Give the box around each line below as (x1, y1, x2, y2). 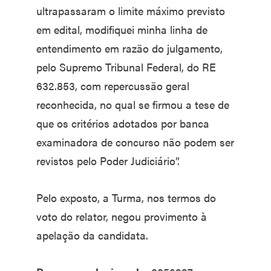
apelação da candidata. (36, 227, 148, 243)
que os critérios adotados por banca (36, 115, 209, 131)
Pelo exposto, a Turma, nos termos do (36, 189, 216, 205)
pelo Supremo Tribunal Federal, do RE (36, 59, 216, 74)
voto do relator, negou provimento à (36, 208, 207, 224)
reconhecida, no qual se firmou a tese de (36, 96, 229, 112)
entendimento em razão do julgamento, (36, 40, 223, 56)
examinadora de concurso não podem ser (36, 134, 234, 149)
